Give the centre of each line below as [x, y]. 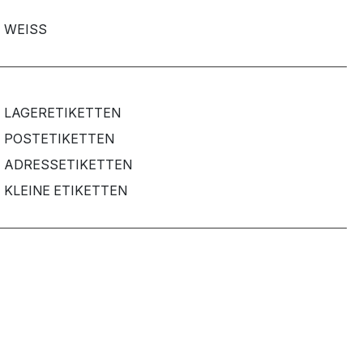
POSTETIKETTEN [59, 138]
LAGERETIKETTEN [62, 112]
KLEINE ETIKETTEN [65, 190]
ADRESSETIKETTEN [68, 164]
